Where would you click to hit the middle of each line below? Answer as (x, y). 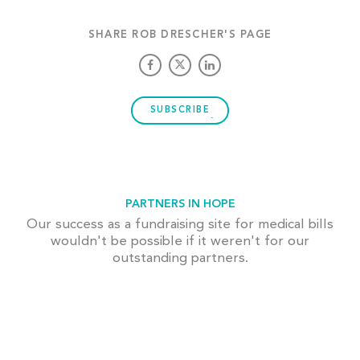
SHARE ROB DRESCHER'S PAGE (180, 35)
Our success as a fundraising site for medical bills (180, 225)
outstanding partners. (180, 259)
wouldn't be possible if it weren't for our (180, 242)
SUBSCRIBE (180, 111)
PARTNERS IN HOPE (180, 205)
